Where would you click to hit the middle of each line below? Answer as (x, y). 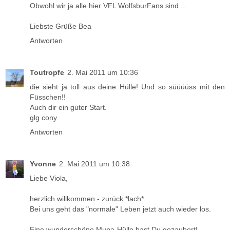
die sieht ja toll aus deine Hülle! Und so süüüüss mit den (127, 87)
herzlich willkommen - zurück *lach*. (88, 198)
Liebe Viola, (49, 178)
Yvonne (43, 164)
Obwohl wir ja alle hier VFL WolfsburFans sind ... (108, 5)
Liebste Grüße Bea (61, 26)
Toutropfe (47, 72)
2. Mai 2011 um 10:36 (103, 72)
